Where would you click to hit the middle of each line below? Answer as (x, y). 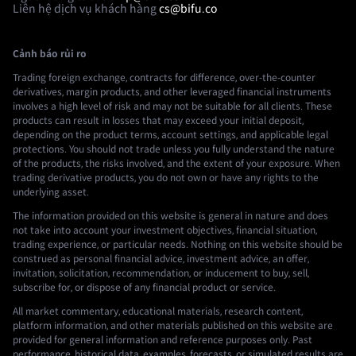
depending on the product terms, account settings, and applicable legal (170, 135)
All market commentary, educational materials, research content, (158, 311)
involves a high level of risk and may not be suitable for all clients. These (172, 106)
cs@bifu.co (188, 9)
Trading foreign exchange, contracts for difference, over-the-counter (164, 78)
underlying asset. (51, 192)
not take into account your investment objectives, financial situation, (165, 230)
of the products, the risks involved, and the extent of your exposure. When (176, 164)
